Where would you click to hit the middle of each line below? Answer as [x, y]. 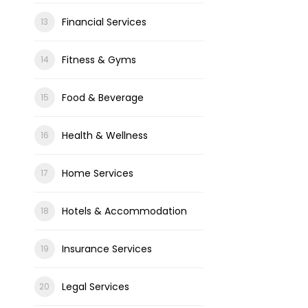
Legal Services [95, 287]
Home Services [97, 173]
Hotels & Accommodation [124, 211]
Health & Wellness [104, 135]
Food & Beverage [102, 98]
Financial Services [104, 22]
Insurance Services [107, 249]
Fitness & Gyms [99, 60]
